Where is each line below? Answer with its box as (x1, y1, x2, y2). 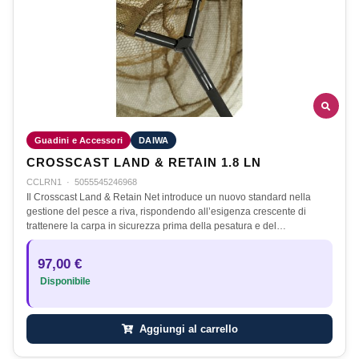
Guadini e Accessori (34, 135, 123, 146)
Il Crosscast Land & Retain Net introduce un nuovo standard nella (26, 192, 311, 204)
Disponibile (38, 276, 91, 287)
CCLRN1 (26, 177, 62, 188)
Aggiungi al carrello (135, 323, 238, 336)
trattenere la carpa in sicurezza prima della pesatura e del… (26, 220, 286, 232)
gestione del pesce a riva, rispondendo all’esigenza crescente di (26, 206, 306, 218)
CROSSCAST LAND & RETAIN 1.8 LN (26, 156, 261, 170)
